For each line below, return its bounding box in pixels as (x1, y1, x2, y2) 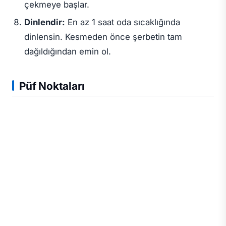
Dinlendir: (24, 17, 65, 28)
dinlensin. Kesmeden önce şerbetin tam (24, 32, 182, 42)
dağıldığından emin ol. (24, 46, 111, 57)
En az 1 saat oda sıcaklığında (65, 17, 180, 28)
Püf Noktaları (19, 79, 85, 92)
